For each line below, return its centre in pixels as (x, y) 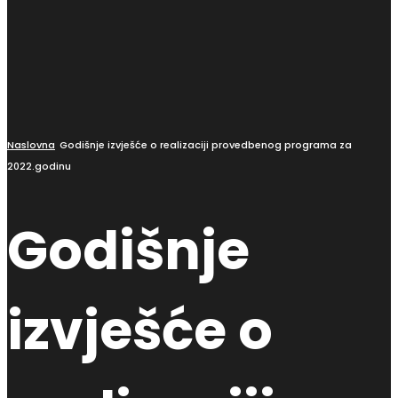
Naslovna (31, 145)
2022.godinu (39, 166)
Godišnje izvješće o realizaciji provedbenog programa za (206, 145)
